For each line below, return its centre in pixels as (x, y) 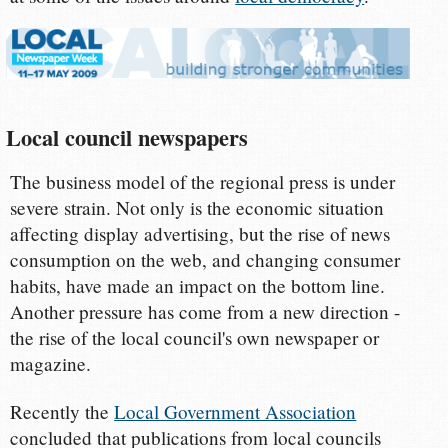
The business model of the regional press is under (203, 182)
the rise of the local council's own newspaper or (195, 338)
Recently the (62, 412)
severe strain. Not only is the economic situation (197, 208)
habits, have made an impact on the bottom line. (198, 286)
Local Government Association (235, 412)
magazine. (51, 364)
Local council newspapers (127, 138)
